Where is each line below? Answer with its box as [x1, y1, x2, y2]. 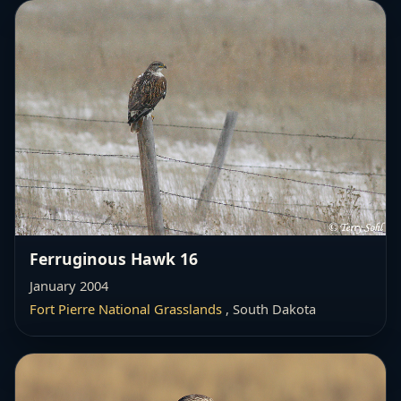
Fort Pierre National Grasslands [30, 299, 222, 318]
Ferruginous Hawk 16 [30, 247, 198, 269]
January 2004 [30, 276, 108, 294]
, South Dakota [222, 299, 316, 318]
